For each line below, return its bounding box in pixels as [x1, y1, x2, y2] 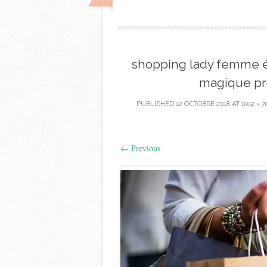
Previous [129, 142, 160, 154]
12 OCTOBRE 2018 [175, 100, 230, 108]
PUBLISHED [136, 100, 176, 108]
